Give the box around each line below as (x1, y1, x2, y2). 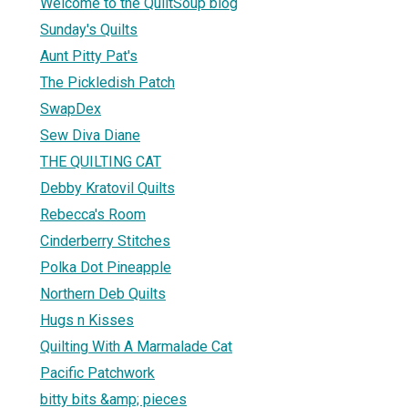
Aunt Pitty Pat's (40, 46, 138, 65)
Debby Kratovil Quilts (40, 178, 175, 197)
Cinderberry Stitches (40, 231, 170, 250)
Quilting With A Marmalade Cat (40, 337, 232, 355)
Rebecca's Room (40, 205, 146, 223)
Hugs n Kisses (40, 311, 134, 329)
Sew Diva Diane (40, 126, 140, 144)
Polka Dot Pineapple (40, 258, 171, 276)
